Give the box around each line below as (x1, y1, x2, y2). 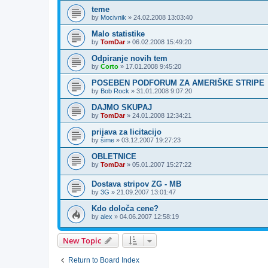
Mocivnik (100, 13, 126, 21)
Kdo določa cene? (92, 204, 159, 214)
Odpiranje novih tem (92, 53, 167, 63)
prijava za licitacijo (92, 127, 162, 136)
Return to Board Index (68, 256, 139, 265)
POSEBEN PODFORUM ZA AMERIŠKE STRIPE (92, 78, 264, 87)
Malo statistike (92, 29, 145, 38)
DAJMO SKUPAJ (92, 102, 152, 112)
